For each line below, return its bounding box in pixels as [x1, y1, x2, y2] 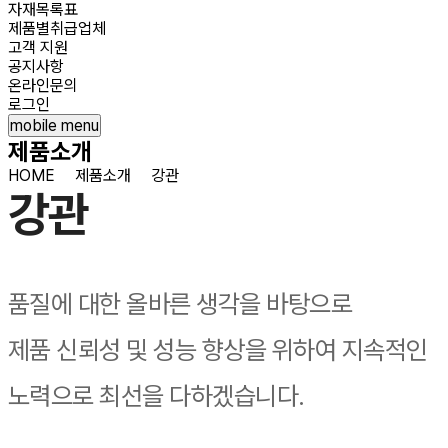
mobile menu [10, 116, 99, 135]
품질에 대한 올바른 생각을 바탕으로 [8, 289, 353, 320]
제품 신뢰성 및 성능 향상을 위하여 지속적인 [8, 335, 428, 366]
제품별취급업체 [8, 19, 106, 38]
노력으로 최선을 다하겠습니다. [8, 381, 305, 412]
